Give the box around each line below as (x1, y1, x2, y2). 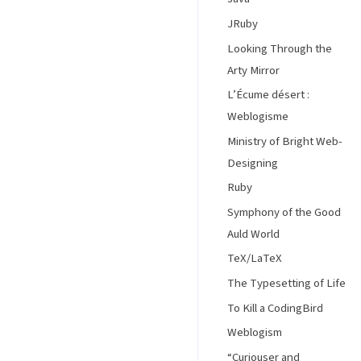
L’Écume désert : (227, 86, 309, 104)
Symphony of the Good (227, 203, 341, 221)
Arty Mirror (227, 61, 280, 79)
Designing (227, 154, 278, 172)
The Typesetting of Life (227, 275, 346, 293)
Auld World (227, 225, 280, 243)
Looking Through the (227, 39, 332, 57)
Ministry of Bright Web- (227, 132, 342, 150)
